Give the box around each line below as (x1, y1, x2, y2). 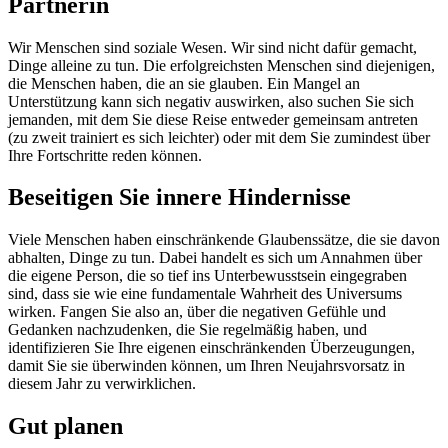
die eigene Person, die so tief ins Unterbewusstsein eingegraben (8, 267, 407, 285)
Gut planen (8, 413, 123, 440)
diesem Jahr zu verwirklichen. (8, 375, 196, 393)
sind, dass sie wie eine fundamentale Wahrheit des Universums (8, 285, 402, 303)
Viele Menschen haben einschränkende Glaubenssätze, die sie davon (8, 231, 440, 249)
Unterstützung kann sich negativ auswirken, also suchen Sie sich (8, 92, 414, 110)
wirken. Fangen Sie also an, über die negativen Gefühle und (8, 303, 386, 321)
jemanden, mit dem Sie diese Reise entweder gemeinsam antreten (8, 110, 418, 128)
